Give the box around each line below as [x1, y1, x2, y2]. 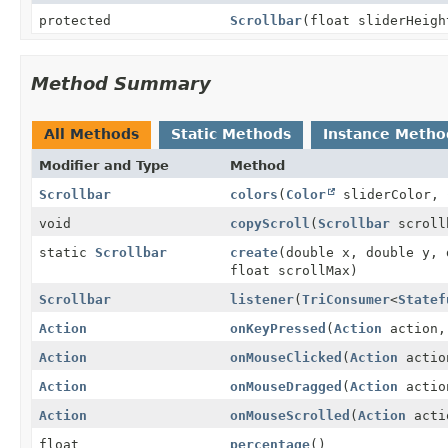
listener [229, 291, 294, 307]
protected [39, 12, 111, 28]
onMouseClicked [229, 349, 342, 365]
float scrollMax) [229, 262, 358, 278]
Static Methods [171, 125, 291, 142]
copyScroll [229, 215, 310, 231]
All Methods [44, 125, 139, 142]
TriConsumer [301, 291, 390, 307]
